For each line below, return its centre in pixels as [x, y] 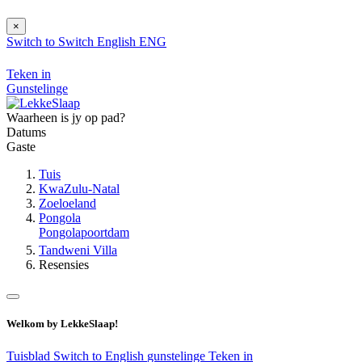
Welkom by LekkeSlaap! [62, 324]
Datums [26, 133]
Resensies [64, 265]
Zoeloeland [67, 204]
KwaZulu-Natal [79, 189]
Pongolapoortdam [84, 233]
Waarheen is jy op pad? [66, 118]
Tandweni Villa [78, 250]
